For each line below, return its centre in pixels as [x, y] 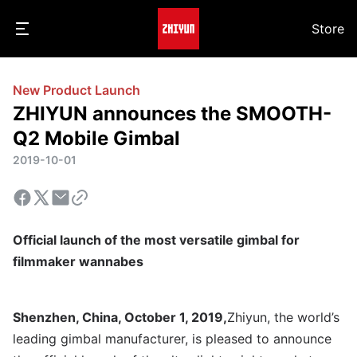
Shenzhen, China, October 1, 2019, [120, 317]
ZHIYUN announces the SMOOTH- [172, 114]
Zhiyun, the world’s [283, 317]
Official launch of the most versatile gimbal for [156, 240]
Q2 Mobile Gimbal [96, 138]
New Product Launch [76, 90]
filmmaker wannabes [78, 261]
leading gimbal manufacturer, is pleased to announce [172, 339]
